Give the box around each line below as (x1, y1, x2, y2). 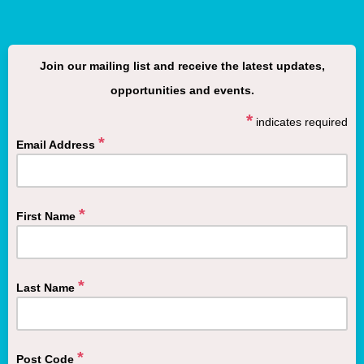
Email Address (16, 138, 98, 151)
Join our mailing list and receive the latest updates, (39, 59, 325, 72)
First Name (16, 210, 79, 223)
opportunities (110, 84, 189, 97)
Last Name (16, 281, 78, 294)
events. (210, 84, 254, 97)
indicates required (253, 115, 348, 128)
